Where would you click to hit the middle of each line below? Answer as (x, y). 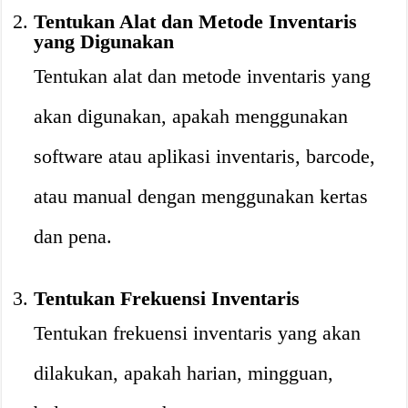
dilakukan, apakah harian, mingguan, (184, 373)
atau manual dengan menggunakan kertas (201, 196)
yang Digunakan (104, 41)
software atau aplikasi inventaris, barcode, (205, 156)
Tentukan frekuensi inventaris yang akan (198, 333)
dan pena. (73, 236)
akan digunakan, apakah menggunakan (191, 116)
